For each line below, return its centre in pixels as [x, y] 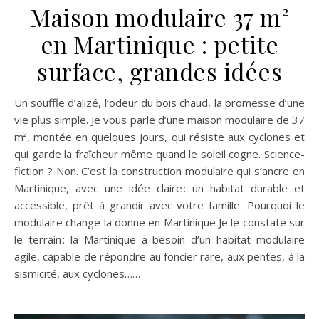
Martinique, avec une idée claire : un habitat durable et [159, 188]
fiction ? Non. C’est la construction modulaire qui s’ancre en [159, 171]
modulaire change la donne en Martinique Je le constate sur [159, 223]
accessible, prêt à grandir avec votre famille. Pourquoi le [159, 205]
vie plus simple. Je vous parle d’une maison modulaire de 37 [159, 120]
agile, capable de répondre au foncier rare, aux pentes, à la [159, 257]
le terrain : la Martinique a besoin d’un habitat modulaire [159, 240]
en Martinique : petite [159, 45]
